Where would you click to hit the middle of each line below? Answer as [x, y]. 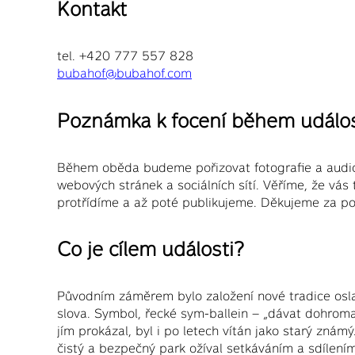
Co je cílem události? [151, 249]
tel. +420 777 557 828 [125, 56]
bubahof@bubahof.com [124, 73]
